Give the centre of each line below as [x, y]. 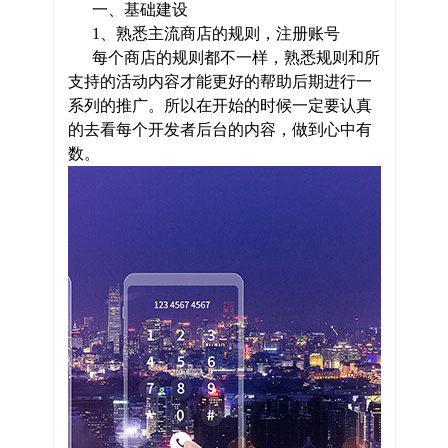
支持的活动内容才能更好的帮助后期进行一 [219, 81]
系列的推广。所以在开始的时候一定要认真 [219, 105]
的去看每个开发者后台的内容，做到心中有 [219, 129]
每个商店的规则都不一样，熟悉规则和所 [223, 57]
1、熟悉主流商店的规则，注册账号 [203, 33]
